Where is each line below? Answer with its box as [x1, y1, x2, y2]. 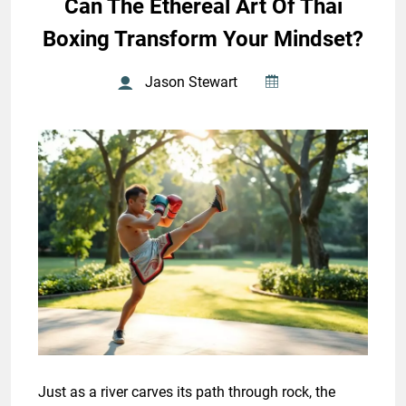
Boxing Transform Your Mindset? [43, 26, 363, 52]
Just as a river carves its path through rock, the [38, 383, 335, 401]
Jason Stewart [145, 73, 237, 92]
